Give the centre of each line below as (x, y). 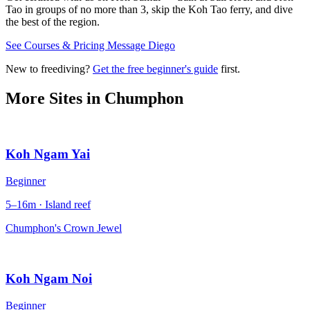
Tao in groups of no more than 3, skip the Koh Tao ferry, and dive (149, 9)
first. (229, 69)
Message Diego (141, 45)
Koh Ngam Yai (48, 154)
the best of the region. (53, 21)
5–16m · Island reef (48, 205)
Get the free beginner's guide (155, 69)
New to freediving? (49, 69)
